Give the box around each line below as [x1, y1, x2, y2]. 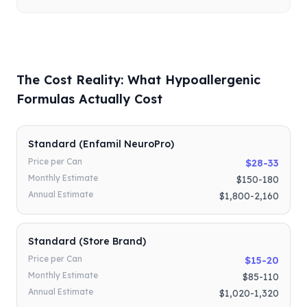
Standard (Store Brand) [28, 235, 146, 248]
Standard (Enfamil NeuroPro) [28, 138, 174, 151]
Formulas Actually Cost [16, 91, 162, 108]
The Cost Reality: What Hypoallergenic [16, 72, 260, 88]
